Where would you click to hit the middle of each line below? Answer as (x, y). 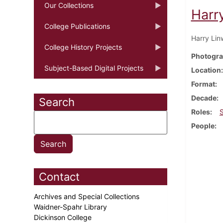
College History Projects (83, 47)
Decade (204, 98)
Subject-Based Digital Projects (94, 68)
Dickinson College (64, 217)
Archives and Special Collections (88, 196)
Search (57, 102)
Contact (59, 176)
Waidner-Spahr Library (71, 207)
